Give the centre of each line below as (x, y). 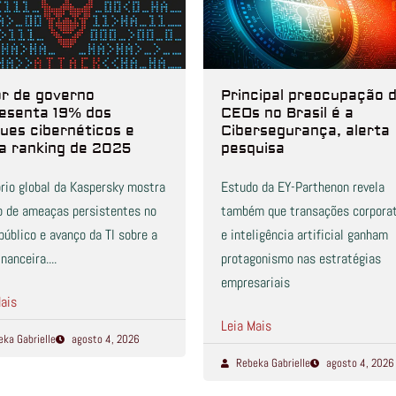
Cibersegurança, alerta (305, 131)
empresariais (255, 283)
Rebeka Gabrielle (274, 363)
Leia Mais (246, 326)
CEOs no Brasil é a (287, 114)
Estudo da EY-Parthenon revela (302, 187)
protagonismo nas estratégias (301, 259)
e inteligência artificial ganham (304, 235)
